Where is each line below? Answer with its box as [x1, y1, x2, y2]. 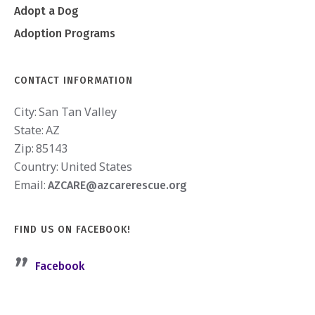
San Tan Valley [39, 103, 117, 120]
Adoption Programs [14, 26, 116, 40]
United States [60, 158, 133, 174]
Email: [14, 176, 46, 193]
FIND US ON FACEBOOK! [14, 223, 131, 236]
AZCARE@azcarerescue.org [48, 178, 188, 192]
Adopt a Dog [14, 4, 79, 18]
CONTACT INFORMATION [14, 74, 134, 86]
